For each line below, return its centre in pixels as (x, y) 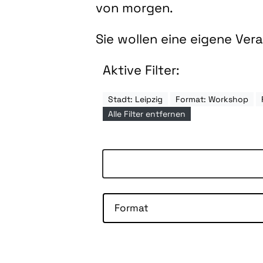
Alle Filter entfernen (147, 114)
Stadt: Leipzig (136, 100)
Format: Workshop (212, 100)
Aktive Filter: (141, 70)
